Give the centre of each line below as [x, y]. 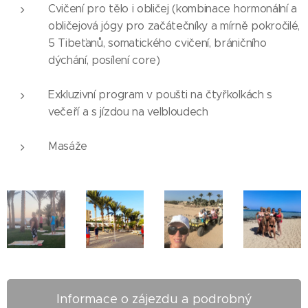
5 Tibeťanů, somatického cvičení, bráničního [157, 43]
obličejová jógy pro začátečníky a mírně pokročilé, [174, 25]
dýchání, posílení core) [104, 60]
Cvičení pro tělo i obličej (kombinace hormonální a [173, 8]
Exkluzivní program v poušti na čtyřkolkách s [160, 94]
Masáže [68, 146]
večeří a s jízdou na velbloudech [128, 111]
